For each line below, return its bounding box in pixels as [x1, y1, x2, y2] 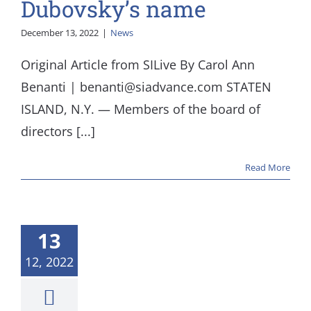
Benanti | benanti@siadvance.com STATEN [21, 78, 271, 95]
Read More [245, 161, 290, 174]
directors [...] [21, 123, 95, 140]
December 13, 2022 [21, 26, 99, 39]
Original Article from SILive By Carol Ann [21, 56, 255, 73]
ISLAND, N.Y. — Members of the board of [21, 101, 260, 117]
